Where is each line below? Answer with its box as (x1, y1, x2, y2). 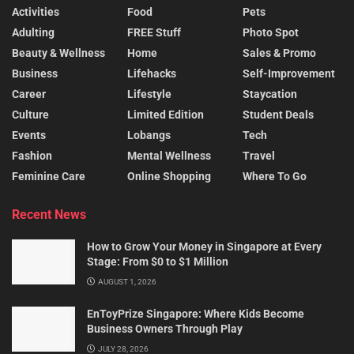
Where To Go (243, 169, 307, 183)
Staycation (243, 87, 297, 100)
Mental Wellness (127, 149, 211, 162)
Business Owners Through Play (87, 322, 243, 335)
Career (12, 87, 46, 100)
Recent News (12, 206, 86, 222)
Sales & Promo (243, 46, 316, 59)
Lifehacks (127, 66, 176, 80)
